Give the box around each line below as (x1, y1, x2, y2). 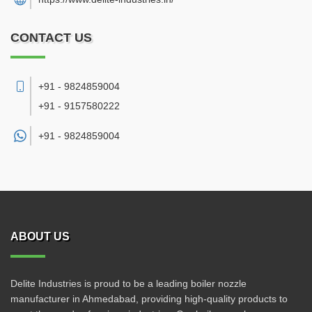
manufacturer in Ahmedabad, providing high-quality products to (10, 293, 288, 304)
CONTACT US (10, 31, 92, 45)
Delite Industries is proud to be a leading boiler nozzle (10, 278, 247, 289)
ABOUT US (10, 231, 70, 242)
